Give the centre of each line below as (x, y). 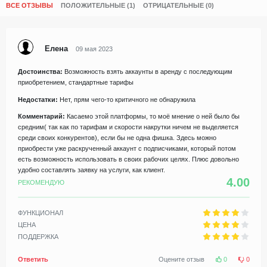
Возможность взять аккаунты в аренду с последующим (147, 72)
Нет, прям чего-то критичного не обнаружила (126, 99)
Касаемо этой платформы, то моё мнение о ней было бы (152, 117)
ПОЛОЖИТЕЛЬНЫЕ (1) (98, 6)
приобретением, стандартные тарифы (75, 83)
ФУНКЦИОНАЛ (40, 213)
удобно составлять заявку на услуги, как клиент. (91, 170)
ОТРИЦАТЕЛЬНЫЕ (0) (178, 6)
